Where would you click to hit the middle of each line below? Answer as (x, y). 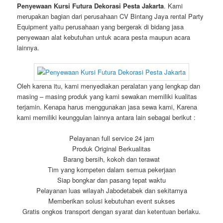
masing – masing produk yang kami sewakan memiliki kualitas (107, 97)
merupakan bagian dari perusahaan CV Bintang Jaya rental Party (111, 16)
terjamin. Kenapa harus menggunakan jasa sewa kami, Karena (107, 107)
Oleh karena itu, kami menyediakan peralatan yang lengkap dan (109, 86)
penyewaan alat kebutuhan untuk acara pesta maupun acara (104, 37)
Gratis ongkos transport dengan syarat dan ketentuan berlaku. (111, 212)
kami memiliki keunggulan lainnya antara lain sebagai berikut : (107, 117)
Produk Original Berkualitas (111, 149)
